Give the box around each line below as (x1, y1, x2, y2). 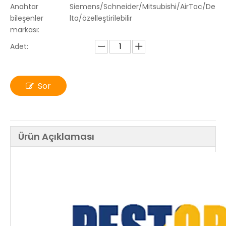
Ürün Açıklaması (18, 130, 94, 143)
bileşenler (10, 13, 43, 23)
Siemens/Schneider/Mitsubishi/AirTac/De (69, 2, 215, 12)
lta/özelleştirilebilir (69, 13, 132, 23)
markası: (10, 25, 39, 35)
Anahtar (10, 2, 38, 12)
